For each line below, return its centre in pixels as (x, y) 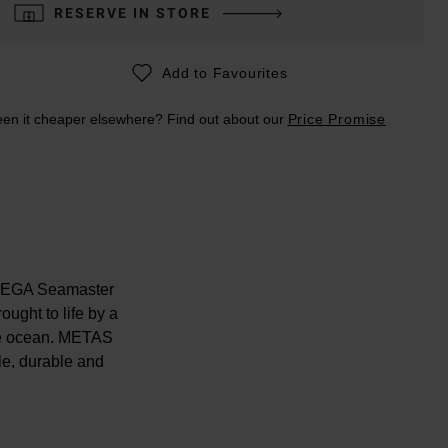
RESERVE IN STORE (132, 12)
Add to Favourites (224, 72)
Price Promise (336, 118)
